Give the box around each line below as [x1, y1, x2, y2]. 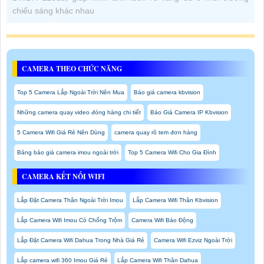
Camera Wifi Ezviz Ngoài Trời [154, 237, 232, 244]
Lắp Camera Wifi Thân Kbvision [133, 197, 218, 204]
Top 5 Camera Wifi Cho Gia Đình [128, 149, 216, 156]
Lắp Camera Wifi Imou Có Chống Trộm [17, 217, 122, 224]
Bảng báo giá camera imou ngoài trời [17, 149, 118, 156]
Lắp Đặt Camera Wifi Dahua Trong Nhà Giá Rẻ [17, 237, 144, 244]
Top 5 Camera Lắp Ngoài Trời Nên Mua [17, 89, 124, 96]
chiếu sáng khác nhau [12, 6, 94, 16]
